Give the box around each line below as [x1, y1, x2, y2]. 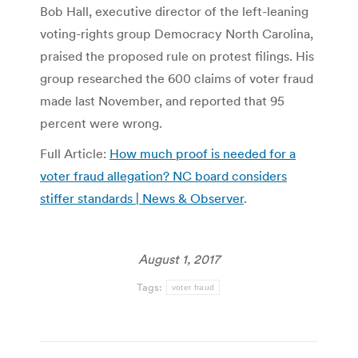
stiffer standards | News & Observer [40, 189, 244, 206]
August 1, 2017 [138, 250, 220, 267]
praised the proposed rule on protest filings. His [40, 47, 314, 64]
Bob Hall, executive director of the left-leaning [40, 2, 308, 19]
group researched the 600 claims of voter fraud [40, 70, 313, 86]
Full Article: [40, 145, 109, 161]
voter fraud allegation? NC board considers [40, 167, 287, 184]
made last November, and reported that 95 [40, 92, 284, 109]
